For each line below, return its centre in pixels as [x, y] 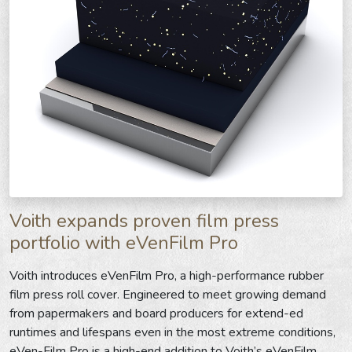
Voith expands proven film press [144, 221]
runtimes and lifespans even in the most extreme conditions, [172, 333]
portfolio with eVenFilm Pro [124, 243]
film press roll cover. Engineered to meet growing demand [168, 295]
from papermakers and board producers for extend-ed [156, 314]
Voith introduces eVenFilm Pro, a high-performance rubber [167, 276]
